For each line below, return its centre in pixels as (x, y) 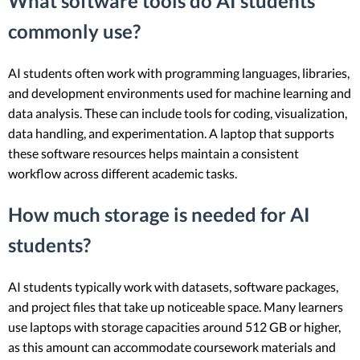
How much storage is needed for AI (159, 215)
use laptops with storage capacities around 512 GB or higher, (174, 327)
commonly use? (74, 31)
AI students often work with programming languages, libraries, (179, 73)
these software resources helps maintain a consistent (153, 153)
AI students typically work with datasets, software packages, (173, 286)
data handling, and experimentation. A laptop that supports (171, 133)
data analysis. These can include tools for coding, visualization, (178, 113)
